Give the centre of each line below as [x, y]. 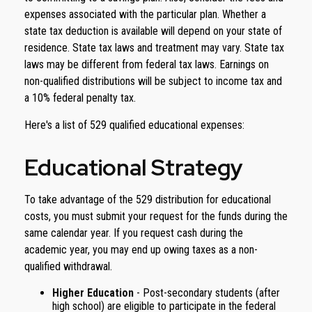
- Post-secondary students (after [207, 293]
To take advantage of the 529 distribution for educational [148, 200]
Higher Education [93, 293]
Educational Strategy [134, 167]
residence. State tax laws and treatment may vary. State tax [154, 48]
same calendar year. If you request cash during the [134, 233]
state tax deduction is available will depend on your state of [153, 31]
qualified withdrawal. [68, 266]
